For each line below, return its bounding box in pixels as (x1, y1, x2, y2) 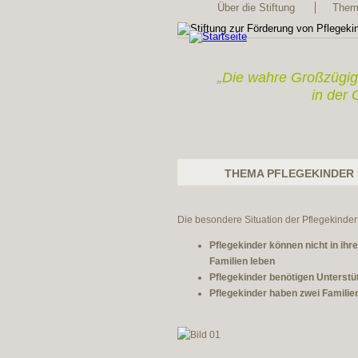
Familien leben (209, 255, 275, 267)
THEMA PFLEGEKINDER (225, 167, 354, 180)
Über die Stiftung (217, 2, 295, 14)
